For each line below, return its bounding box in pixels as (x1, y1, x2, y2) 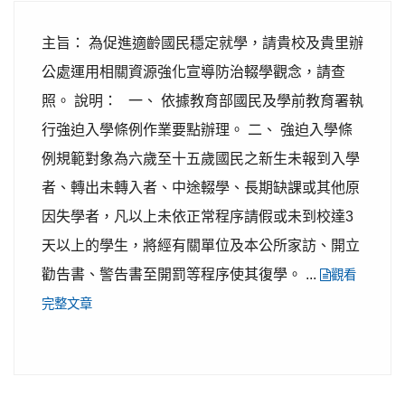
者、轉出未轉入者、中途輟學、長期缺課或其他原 (42, 180, 360, 195)
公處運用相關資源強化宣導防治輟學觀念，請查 (42, 64, 345, 80)
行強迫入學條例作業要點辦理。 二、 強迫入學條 (42, 122, 353, 137)
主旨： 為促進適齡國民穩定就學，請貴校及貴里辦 (42, 35, 363, 51)
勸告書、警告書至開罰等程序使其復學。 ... (42, 267, 320, 282)
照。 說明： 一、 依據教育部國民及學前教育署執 (42, 93, 363, 108)
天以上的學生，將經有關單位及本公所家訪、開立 (42, 238, 360, 253)
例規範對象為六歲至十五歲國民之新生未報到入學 (42, 151, 360, 166)
